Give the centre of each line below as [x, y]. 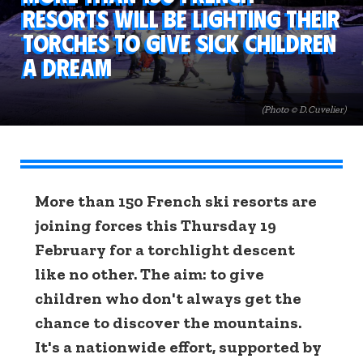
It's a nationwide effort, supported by [178, 347]
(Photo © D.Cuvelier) [304, 109]
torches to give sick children [179, 42]
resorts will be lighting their [181, 17]
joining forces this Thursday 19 [156, 225]
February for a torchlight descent [165, 250]
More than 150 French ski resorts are [176, 201]
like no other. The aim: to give [149, 274]
